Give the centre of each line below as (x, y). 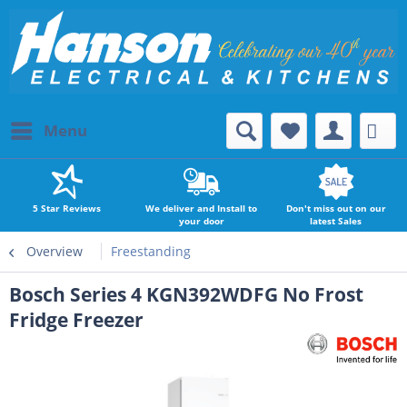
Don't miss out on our (336, 208)
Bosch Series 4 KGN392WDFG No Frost (186, 294)
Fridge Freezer (76, 320)
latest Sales (336, 221)
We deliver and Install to (202, 208)
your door (201, 221)
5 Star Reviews (67, 208)
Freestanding (151, 251)
